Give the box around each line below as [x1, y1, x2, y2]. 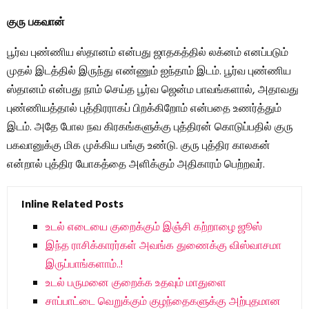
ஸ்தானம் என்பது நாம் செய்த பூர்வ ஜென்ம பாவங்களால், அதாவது [7, 81, 299, 100]
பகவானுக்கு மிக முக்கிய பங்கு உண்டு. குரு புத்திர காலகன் [7, 137, 270, 156]
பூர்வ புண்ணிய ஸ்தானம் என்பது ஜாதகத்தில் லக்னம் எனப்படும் [7, 44, 288, 63]
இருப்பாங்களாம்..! [46, 256, 123, 275]
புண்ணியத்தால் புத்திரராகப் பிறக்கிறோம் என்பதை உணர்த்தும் [7, 100, 281, 119]
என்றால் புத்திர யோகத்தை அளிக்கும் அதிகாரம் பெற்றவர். [7, 156, 265, 175]
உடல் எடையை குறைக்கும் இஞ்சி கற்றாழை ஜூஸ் [46, 219, 262, 237]
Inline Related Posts [21, 196, 123, 215]
